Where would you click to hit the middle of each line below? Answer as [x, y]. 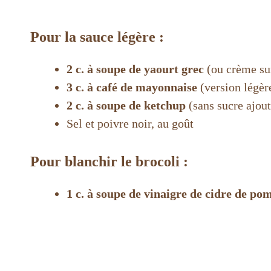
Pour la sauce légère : [97, 37]
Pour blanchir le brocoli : [109, 161]
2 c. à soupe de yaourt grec [135, 69]
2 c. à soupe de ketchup [126, 105]
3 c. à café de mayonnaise [132, 87]
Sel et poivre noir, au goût [130, 123]
